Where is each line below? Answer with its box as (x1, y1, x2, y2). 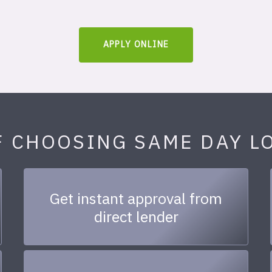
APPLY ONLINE (103, 38, 169, 51)
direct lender (93, 205, 178, 228)
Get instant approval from (50, 187, 222, 210)
